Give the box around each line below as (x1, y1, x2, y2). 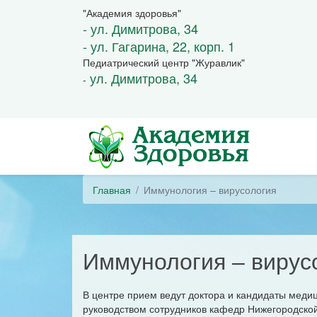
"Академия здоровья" (83, 6, 181, 20)
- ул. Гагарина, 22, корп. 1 (83, 37, 235, 55)
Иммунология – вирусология (144, 182, 277, 197)
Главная (93, 182, 131, 197)
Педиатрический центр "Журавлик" (83, 55, 245, 69)
